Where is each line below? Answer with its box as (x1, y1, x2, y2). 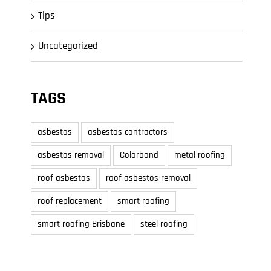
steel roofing (140, 218, 188, 230)
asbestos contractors (88, 126, 168, 138)
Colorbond (120, 149, 158, 161)
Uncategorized (38, 39, 98, 53)
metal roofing (174, 149, 225, 161)
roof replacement (38, 195, 102, 207)
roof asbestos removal (106, 172, 191, 184)
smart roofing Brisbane (38, 218, 125, 230)
